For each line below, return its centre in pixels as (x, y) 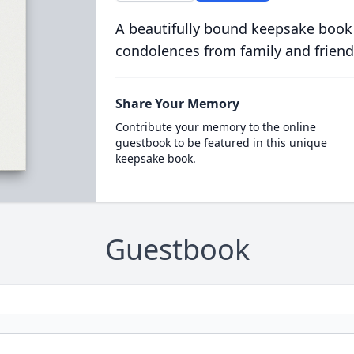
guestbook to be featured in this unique (221, 143)
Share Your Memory (177, 104)
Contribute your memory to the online (215, 127)
